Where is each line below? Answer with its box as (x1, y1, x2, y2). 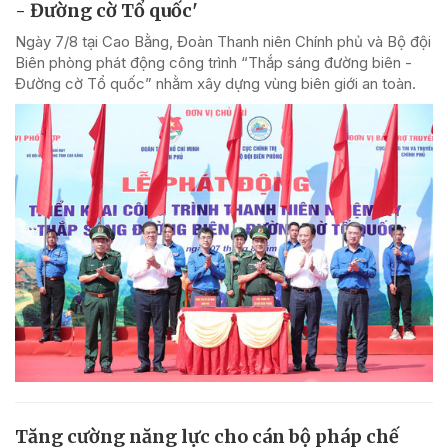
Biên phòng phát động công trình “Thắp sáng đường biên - (15, 52, 412, 72)
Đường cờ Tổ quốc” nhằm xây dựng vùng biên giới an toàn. (15, 73, 416, 93)
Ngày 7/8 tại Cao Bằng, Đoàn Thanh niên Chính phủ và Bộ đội (15, 31, 431, 51)
